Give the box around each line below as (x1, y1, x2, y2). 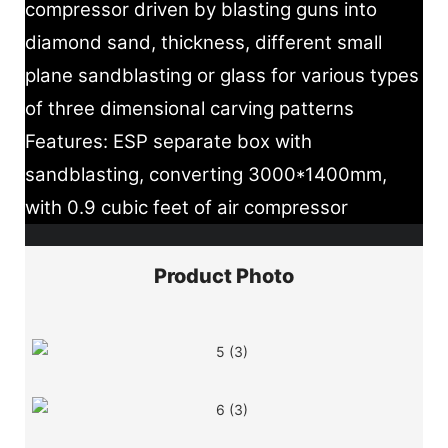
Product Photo (154, 264, 294, 289)
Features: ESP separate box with (25, 129, 312, 153)
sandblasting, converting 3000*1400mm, (25, 162, 387, 186)
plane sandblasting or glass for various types (25, 63, 419, 87)
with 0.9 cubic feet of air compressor (25, 195, 348, 219)
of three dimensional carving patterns (25, 96, 359, 120)
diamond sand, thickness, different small (25, 30, 382, 54)
